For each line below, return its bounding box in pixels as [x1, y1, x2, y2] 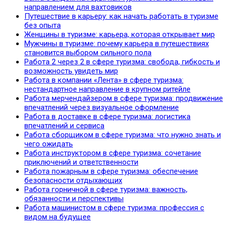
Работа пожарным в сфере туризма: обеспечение [24, 167, 198, 176]
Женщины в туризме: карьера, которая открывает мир [24, 30, 215, 40]
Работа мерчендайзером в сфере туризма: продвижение [24, 94, 223, 103]
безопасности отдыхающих [24, 176, 122, 185]
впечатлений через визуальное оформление [24, 103, 179, 112]
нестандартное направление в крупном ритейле [24, 85, 191, 94]
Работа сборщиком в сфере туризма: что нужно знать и [24, 130, 221, 140]
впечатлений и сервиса [24, 121, 104, 131]
